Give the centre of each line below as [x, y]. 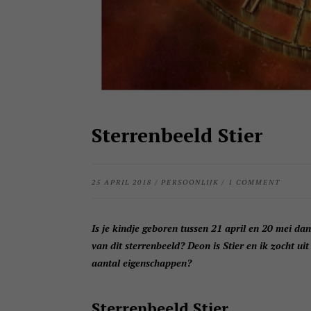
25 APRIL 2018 [122, 182]
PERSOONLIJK [190, 182]
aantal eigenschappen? [142, 263]
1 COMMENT [254, 182]
